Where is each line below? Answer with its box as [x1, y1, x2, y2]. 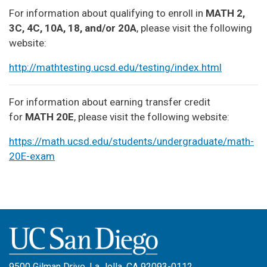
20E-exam [9, 150, 55, 162]
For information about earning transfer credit [9, 95, 210, 108]
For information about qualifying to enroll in [9, 7, 206, 19]
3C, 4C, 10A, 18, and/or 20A [9, 21, 136, 34]
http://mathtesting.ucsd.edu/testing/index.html [9, 61, 222, 73]
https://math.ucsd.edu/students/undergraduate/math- [9, 135, 254, 147]
